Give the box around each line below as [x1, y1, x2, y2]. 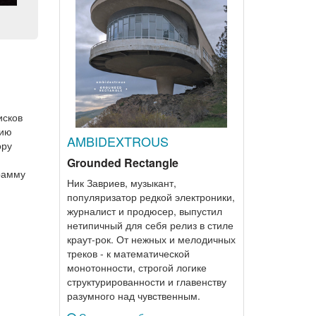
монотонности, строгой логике [66, 260, 207, 274]
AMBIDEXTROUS [66, 132, 169, 150]
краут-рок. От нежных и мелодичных [66, 232, 236, 246]
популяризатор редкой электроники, [66, 190, 235, 204]
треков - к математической [66, 246, 190, 260]
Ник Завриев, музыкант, [66, 176, 176, 190]
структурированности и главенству [66, 274, 226, 288]
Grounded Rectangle [66, 154, 178, 171]
